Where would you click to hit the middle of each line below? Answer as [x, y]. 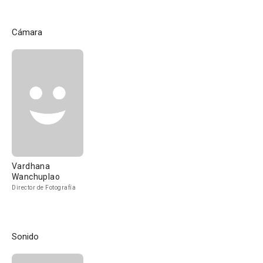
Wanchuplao [36, 177]
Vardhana [31, 166]
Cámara [27, 32]
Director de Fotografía [44, 188]
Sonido [25, 237]
